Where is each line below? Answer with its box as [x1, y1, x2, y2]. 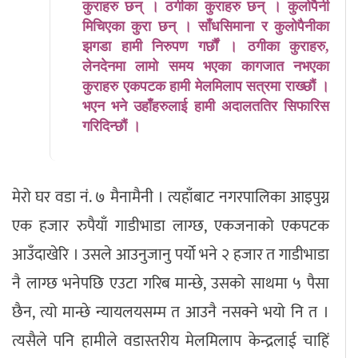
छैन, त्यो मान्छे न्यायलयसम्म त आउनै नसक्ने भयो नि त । [12, 298, 329, 326]
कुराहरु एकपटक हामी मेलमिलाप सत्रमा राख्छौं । [82, 78, 329, 94]
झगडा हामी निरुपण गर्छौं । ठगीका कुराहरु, [82, 38, 329, 54]
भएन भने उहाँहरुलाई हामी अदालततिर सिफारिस [82, 97, 329, 114]
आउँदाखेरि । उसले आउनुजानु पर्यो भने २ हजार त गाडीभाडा [12, 241, 329, 268]
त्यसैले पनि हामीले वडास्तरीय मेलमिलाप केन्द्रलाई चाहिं [12, 327, 329, 355]
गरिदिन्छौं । [82, 117, 145, 134]
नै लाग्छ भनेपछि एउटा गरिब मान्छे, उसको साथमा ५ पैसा [12, 269, 329, 297]
